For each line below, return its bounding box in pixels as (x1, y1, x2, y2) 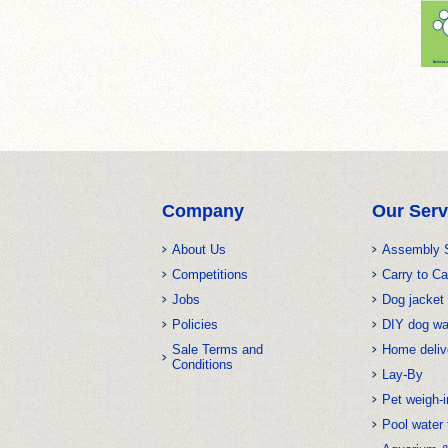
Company (162, 201, 244, 221)
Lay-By (382, 367, 423, 382)
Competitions (172, 267, 248, 282)
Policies (172, 317, 218, 332)
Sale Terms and (172, 342, 263, 357)
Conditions (172, 357, 233, 372)
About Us (172, 242, 226, 257)
